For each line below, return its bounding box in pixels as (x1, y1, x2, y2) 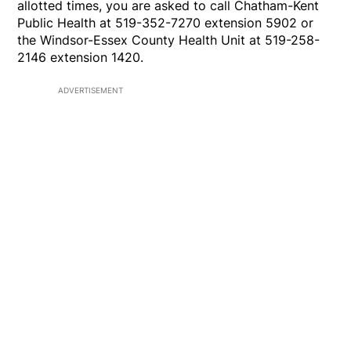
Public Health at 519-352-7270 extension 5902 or (17, 15, 314, 31)
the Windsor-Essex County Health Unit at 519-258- (17, 32, 320, 49)
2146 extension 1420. (17, 49, 144, 66)
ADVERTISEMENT (58, 85, 123, 96)
